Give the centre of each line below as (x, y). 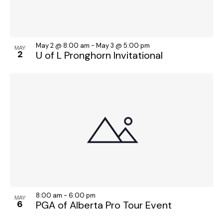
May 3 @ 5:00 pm (123, 46)
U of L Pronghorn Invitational (99, 56)
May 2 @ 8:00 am (63, 46)
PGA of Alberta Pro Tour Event (104, 205)
